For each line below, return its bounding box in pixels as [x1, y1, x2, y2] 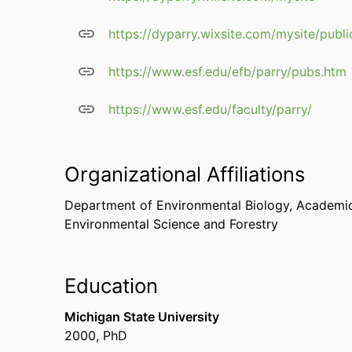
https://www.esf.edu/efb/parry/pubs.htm [108, 64, 346, 79]
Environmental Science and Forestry [64, 216, 278, 232]
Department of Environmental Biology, [64, 197, 296, 213]
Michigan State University [64, 309, 219, 324]
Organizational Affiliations [64, 162, 305, 186]
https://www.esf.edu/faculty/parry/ [108, 101, 312, 117]
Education [64, 273, 158, 298]
